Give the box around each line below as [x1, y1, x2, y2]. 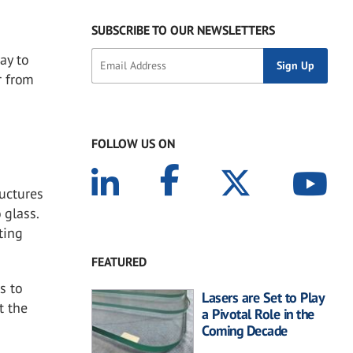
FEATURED [91, 253, 147, 269]
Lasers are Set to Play [202, 288, 323, 307]
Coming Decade [202, 321, 288, 340]
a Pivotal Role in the [202, 304, 314, 323]
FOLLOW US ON [91, 135, 175, 151]
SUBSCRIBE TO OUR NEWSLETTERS [91, 21, 275, 38]
